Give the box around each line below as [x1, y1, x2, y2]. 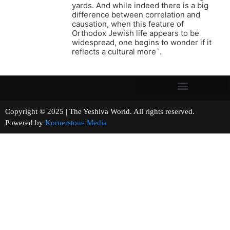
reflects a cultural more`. [72, 47, 162, 57]
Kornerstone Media [45, 119, 107, 127]
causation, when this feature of [72, 19, 184, 29]
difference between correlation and [72, 10, 200, 20]
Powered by [5, 119, 45, 127]
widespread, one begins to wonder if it [72, 37, 212, 48]
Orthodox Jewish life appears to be [72, 28, 199, 39]
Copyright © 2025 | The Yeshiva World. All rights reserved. [5, 107, 223, 116]
